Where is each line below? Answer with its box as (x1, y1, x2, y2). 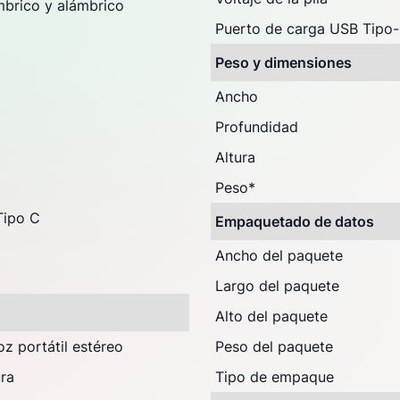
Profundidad (215, 118, 298, 136)
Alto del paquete (215, 307, 328, 325)
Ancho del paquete (215, 246, 343, 264)
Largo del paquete (215, 277, 339, 295)
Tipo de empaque (215, 368, 334, 386)
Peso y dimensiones (215, 54, 352, 71)
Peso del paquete (215, 337, 333, 355)
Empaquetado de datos (215, 212, 374, 230)
